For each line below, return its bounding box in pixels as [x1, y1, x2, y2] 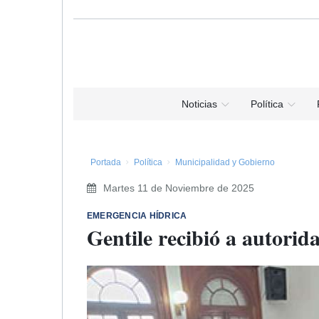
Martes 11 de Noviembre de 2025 [103, 182, 254, 194]
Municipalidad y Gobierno [175, 157, 275, 167]
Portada [90, 157, 121, 167]
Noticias [181, 98, 217, 110]
